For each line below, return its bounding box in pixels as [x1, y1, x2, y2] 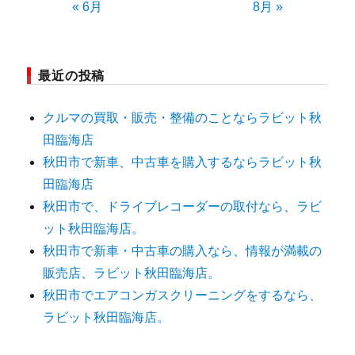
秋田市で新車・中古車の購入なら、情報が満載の [43, 243, 323, 258]
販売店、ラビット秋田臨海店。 [43, 265, 221, 280]
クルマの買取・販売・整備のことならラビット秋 [43, 110, 323, 124]
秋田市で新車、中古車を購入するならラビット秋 [43, 155, 323, 169]
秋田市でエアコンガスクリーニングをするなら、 [43, 288, 323, 302]
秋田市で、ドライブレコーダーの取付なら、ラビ [43, 199, 323, 213]
